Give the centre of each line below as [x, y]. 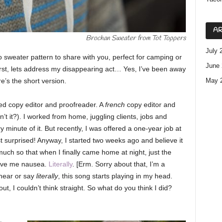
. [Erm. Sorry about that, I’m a [118, 164]
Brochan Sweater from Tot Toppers [136, 38]
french [115, 105]
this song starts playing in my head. [117, 176]
